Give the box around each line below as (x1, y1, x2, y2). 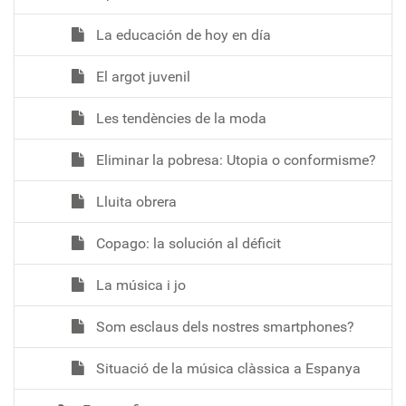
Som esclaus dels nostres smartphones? (92, 317, 354, 335)
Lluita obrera (92, 192, 177, 210)
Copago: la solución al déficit (92, 234, 281, 252)
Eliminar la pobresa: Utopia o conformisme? (92, 150, 376, 169)
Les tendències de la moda (92, 109, 266, 127)
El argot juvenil (92, 67, 190, 85)
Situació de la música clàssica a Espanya (92, 359, 361, 377)
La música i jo (92, 275, 186, 294)
